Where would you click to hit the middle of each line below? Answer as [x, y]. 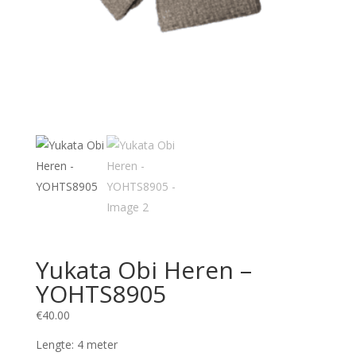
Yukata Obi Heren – [143, 269]
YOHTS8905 [101, 293]
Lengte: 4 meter [76, 344]
